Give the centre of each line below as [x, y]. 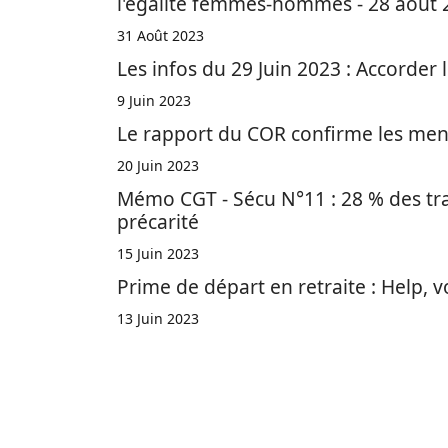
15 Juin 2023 [158, 254]
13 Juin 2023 [158, 319]
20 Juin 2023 [158, 166]
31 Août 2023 [160, 36]
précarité [158, 222]
